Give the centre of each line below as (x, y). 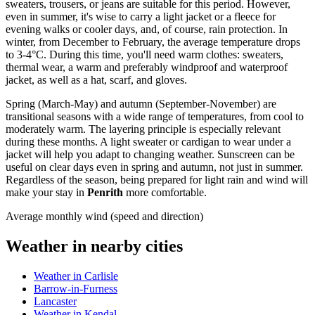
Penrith (105, 193)
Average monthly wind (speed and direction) (104, 217)
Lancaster (55, 301)
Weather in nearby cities (94, 246)
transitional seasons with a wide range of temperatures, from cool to (155, 117)
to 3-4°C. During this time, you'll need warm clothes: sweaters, (144, 55)
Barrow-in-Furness (76, 288)
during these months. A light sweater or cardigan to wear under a (148, 142)
